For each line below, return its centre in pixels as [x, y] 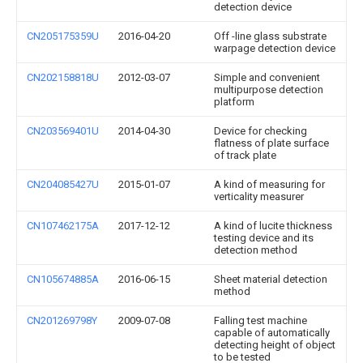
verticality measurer [259, 196]
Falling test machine [261, 320]
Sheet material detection [271, 279]
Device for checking [261, 131]
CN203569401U [63, 131]
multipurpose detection [269, 90]
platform [234, 102]
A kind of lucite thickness [273, 226]
